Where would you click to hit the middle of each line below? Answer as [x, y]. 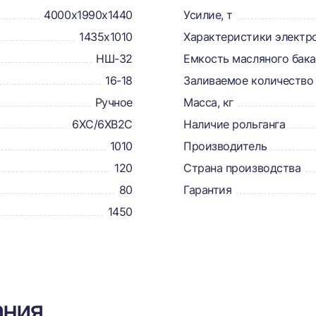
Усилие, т [208, 15]
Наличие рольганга [235, 124]
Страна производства [242, 168]
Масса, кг [208, 102]
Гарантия [208, 190]
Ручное [114, 102]
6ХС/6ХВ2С [102, 124]
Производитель [225, 146]
